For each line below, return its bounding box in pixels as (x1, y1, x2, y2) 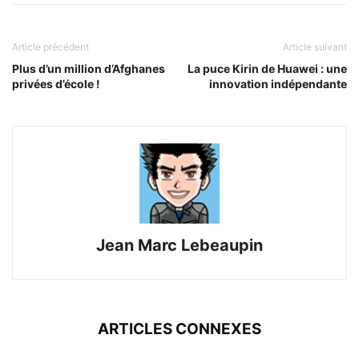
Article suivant (283, 40, 347, 53)
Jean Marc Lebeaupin (96, 235, 263, 255)
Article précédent (12, 40, 89, 53)
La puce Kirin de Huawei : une (188, 61, 347, 75)
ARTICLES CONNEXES (98, 319, 261, 338)
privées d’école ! (12, 76, 100, 91)
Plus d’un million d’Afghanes (12, 61, 165, 75)
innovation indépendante (209, 76, 347, 91)
